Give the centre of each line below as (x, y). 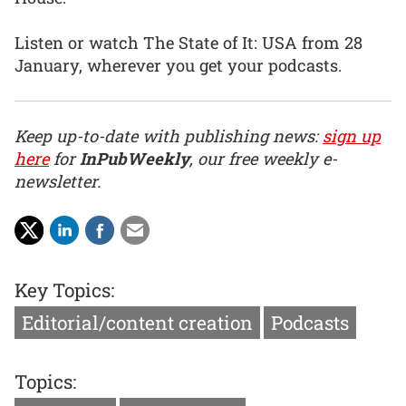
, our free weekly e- (263, 158)
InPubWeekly (135, 158)
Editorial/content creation (137, 322)
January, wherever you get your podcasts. (178, 66)
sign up (352, 135)
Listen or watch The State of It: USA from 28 (188, 43)
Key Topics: (64, 290)
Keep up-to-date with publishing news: (169, 135)
